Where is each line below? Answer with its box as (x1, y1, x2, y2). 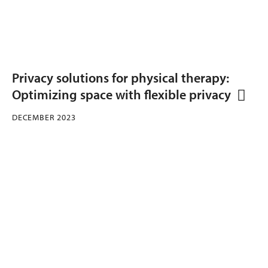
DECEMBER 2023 (12, 111, 76, 123)
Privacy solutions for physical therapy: (12, 69, 229, 86)
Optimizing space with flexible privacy (12, 86, 231, 103)
